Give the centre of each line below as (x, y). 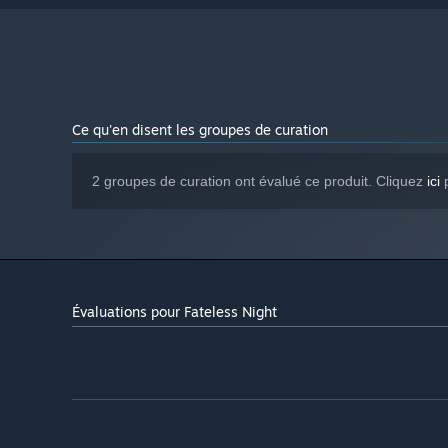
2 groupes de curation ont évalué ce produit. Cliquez (259, 181)
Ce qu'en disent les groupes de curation (200, 130)
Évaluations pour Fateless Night (174, 312)
